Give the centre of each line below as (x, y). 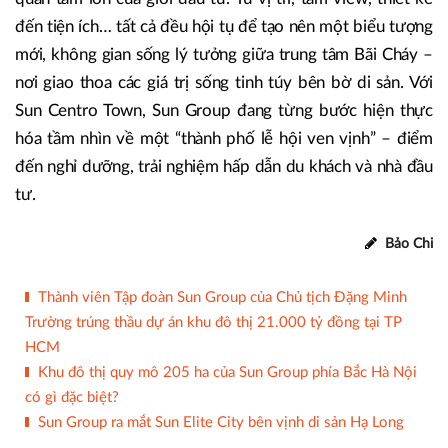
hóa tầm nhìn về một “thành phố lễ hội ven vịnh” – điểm (224, 139)
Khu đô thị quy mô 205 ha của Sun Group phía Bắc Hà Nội (227, 373)
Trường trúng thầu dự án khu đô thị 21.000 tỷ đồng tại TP (213, 323)
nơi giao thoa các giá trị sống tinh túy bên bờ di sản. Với (224, 83)
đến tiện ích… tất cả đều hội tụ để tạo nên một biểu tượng (224, 27)
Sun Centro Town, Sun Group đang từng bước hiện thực (224, 111)
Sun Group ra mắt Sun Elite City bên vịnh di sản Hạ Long (221, 423)
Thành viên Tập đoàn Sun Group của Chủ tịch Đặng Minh (222, 298)
